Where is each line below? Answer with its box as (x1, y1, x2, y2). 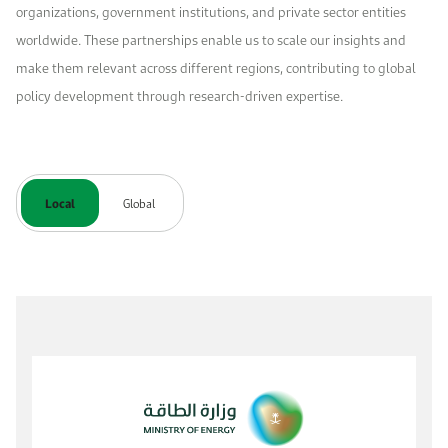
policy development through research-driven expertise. (16, 82, 343, 108)
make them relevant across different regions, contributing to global (16, 54, 416, 80)
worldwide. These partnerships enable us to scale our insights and (16, 26, 406, 52)
